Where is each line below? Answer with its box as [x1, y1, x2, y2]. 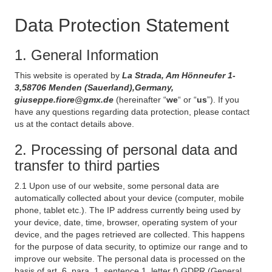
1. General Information [15, 47, 158, 63]
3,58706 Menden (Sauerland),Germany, [15, 83, 174, 92]
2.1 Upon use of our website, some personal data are [15, 181, 219, 191]
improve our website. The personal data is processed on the [15, 254, 245, 263]
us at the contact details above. [15, 119, 134, 129]
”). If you [207, 95, 239, 104]
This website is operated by [15, 70, 122, 80]
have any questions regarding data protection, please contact [15, 107, 250, 117]
